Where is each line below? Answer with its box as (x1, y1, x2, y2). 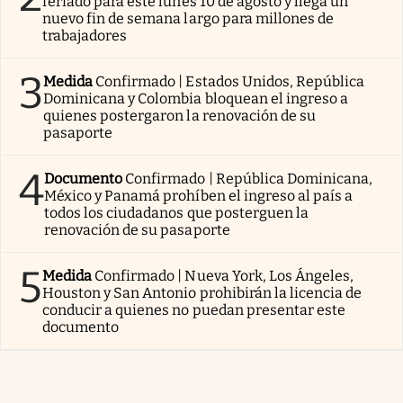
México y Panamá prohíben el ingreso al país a (44, 186, 354, 204)
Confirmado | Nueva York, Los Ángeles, (94, 266, 354, 284)
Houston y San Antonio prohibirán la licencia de (42, 283, 363, 301)
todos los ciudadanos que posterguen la (44, 203, 309, 221)
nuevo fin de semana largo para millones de (42, 9, 335, 27)
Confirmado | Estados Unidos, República (95, 72, 365, 90)
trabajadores (42, 26, 128, 44)
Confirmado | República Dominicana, (125, 169, 373, 187)
